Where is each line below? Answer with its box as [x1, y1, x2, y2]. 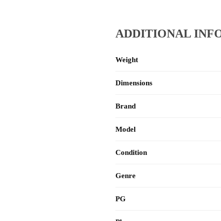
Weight [115, 56, 138, 64]
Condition [115, 148, 147, 157]
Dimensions [115, 79, 152, 87]
